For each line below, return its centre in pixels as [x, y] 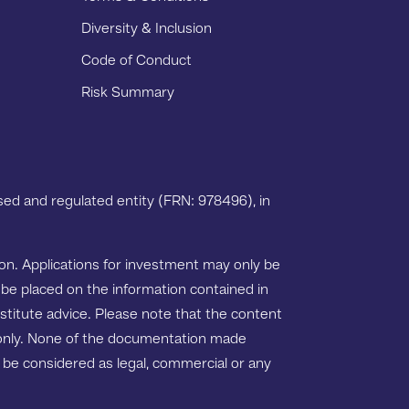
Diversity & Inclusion [147, 29]
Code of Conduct [137, 61]
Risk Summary [128, 93]
